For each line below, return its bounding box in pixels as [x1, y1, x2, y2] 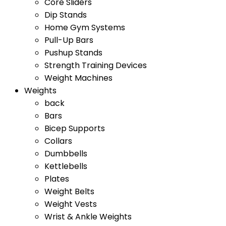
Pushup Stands [44, 47, 102, 59]
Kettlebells [44, 160, 87, 172]
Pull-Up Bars [44, 34, 93, 46]
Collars [44, 135, 72, 147]
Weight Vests [44, 198, 97, 210]
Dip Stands [44, 9, 87, 21]
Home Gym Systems [44, 22, 125, 33]
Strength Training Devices [44, 60, 147, 71]
